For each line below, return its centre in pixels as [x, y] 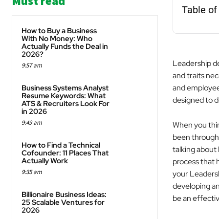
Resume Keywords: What [64, 96]
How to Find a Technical [61, 145]
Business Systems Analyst [65, 88]
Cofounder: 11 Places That [65, 153]
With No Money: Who [57, 39]
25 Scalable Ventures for [63, 203]
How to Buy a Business [59, 31]
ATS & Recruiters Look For [66, 104]
